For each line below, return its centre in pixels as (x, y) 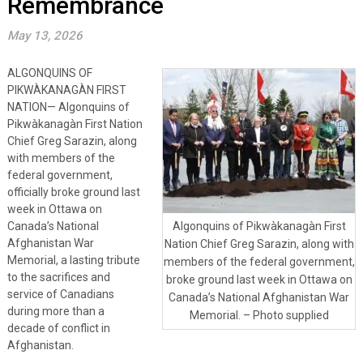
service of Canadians (60, 294)
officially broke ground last (73, 192)
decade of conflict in (58, 328)
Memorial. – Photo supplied (259, 316)
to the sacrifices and (58, 277)
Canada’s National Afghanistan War (259, 298)
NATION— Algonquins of (68, 107)
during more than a (56, 311)
